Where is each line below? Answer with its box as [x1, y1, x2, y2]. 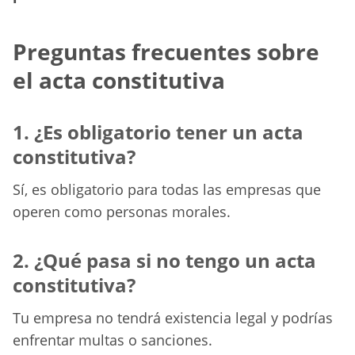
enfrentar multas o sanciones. [13, 330, 212, 350]
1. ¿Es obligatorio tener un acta [13, 119, 303, 146]
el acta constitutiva [13, 65, 225, 96]
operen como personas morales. [13, 202, 231, 222]
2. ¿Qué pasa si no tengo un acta [13, 247, 316, 274]
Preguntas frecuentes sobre [13, 36, 319, 67]
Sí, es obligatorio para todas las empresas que [13, 180, 321, 200]
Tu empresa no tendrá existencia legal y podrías [13, 308, 333, 328]
